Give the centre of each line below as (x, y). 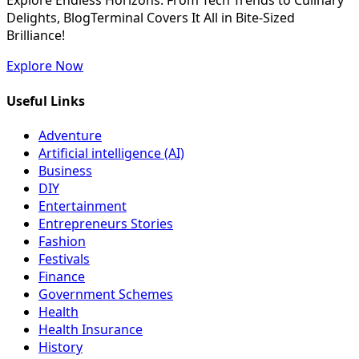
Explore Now (45, 66)
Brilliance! (36, 36)
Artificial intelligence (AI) (111, 153)
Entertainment (83, 206)
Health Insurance (91, 329)
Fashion (62, 241)
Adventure (70, 135)
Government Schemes (106, 294)
